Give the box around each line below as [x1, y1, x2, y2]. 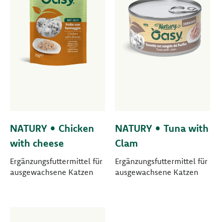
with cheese [10, 137, 64, 150]
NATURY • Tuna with [114, 122, 209, 135]
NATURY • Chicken [10, 122, 94, 135]
